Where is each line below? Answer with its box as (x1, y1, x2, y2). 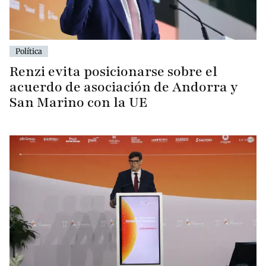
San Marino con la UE (9, 93, 148, 112)
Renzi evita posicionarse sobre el (9, 62, 217, 81)
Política (15, 46, 42, 56)
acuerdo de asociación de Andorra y (9, 78, 237, 97)
